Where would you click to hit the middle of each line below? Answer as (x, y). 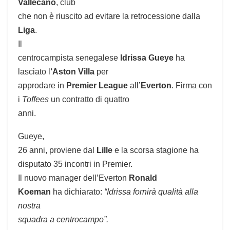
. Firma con (192, 86)
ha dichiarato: (78, 192)
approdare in (42, 86)
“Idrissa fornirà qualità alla (151, 192)
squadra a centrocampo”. (63, 220)
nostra (29, 206)
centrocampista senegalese (69, 58)
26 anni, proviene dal (57, 150)
